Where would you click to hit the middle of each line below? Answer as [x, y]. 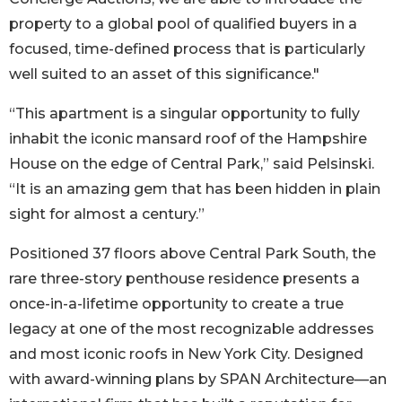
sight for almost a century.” [107, 214]
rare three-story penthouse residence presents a [184, 279]
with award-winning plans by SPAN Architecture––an [198, 380]
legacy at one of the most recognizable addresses [192, 329]
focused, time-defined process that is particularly [187, 49]
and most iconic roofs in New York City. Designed [186, 354]
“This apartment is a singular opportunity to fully [184, 114]
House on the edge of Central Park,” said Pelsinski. [192, 164]
